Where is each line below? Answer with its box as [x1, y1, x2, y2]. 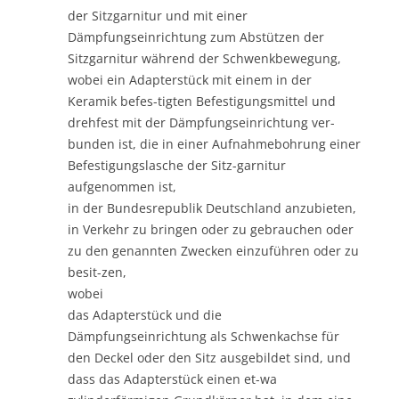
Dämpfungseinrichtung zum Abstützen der [68, 28, 324, 45]
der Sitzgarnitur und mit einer [68, 6, 248, 24]
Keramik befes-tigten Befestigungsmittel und [68, 92, 336, 110]
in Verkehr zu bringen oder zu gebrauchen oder [68, 220, 354, 238]
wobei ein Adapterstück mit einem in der [68, 70, 312, 88]
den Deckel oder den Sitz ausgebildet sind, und [68, 348, 351, 366]
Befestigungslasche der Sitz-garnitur [68, 156, 286, 174]
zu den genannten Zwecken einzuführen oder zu [68, 241, 359, 259]
